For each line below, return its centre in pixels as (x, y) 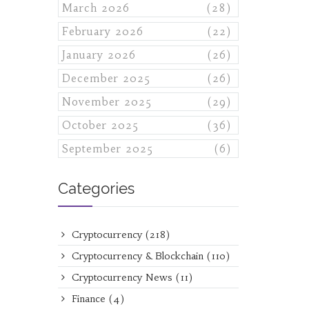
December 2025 (106, 78)
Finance (88, 299)
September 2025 (107, 149)
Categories (96, 188)
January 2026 (99, 55)
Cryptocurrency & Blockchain (137, 256)
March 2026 (96, 8)
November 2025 (107, 102)
